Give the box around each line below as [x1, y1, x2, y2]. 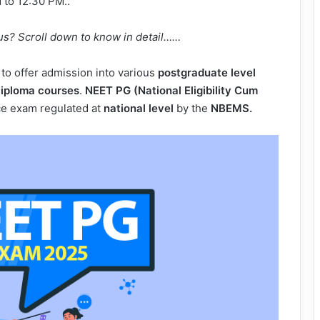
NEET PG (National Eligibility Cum [85, 84, 258, 97]
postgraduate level [155, 66, 256, 79]
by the [174, 101, 208, 115]
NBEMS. [208, 101, 252, 115]
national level [101, 101, 174, 115]
